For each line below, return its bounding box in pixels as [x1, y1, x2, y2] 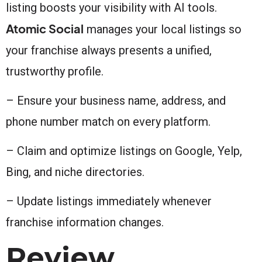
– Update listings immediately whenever [6, 194, 212, 208]
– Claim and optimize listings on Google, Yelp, [6, 143, 242, 158]
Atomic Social [6, 20, 84, 36]
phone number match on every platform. [6, 114, 211, 129]
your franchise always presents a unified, [6, 43, 212, 57]
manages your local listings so [84, 22, 242, 36]
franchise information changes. [6, 215, 164, 229]
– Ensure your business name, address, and [6, 93, 226, 108]
